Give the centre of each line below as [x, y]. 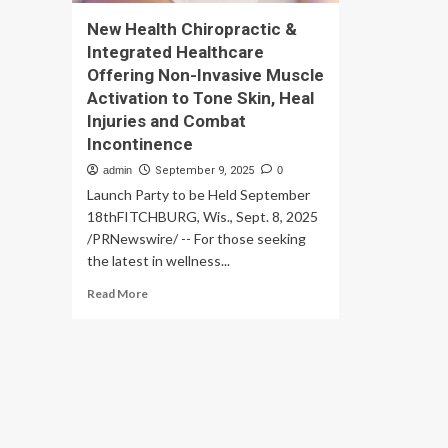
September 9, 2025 [204, 170]
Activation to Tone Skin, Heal [200, 98]
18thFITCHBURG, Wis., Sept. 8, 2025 [202, 216]
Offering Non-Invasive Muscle [205, 75]
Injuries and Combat [166, 121]
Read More [117, 293]
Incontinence [140, 144]
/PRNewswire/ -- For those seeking [196, 238]
